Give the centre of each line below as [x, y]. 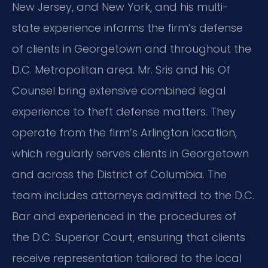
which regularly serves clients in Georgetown [130, 154]
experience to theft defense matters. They [124, 112]
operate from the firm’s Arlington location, [124, 133]
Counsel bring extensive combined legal [119, 91]
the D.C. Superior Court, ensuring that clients [129, 237]
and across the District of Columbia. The [119, 175]
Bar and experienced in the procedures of [124, 217]
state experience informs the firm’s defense [127, 28]
